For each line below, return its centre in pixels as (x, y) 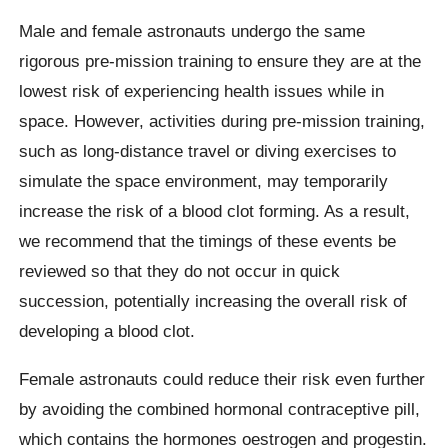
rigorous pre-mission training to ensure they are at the (220, 61)
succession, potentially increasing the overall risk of (213, 301)
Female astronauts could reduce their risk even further (222, 378)
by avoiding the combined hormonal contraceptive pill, (220, 408)
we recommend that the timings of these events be (208, 241)
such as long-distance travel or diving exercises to (208, 151)
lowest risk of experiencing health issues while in (202, 91)
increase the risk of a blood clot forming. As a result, (215, 211)
